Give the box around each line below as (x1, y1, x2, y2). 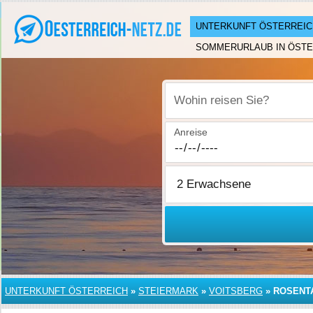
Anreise (174, 126, 208, 138)
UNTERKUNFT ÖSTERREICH (5, 286, 128, 296)
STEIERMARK (138, 286, 198, 296)
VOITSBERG (209, 286, 263, 296)
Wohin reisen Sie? (174, 102, 255, 114)
